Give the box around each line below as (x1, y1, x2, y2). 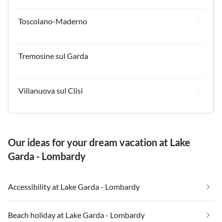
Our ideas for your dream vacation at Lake (8, 136, 190, 148)
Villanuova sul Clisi (18, 85, 83, 95)
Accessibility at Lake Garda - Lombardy (8, 181, 140, 191)
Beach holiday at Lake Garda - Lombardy (8, 210, 145, 220)
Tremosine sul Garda (18, 51, 88, 60)
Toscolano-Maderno (18, 16, 87, 26)
